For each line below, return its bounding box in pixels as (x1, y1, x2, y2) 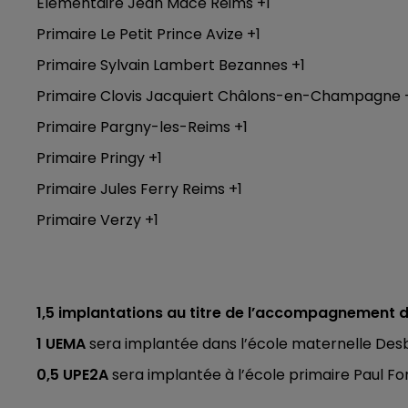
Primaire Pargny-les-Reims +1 (36, 116, 248, 138)
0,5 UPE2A (36, 363, 108, 385)
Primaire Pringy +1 (36, 147, 162, 168)
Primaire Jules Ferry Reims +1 (36, 178, 242, 199)
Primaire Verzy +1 (36, 209, 158, 230)
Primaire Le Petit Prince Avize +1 (36, 23, 260, 45)
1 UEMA (36, 332, 86, 354)
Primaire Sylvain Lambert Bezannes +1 (36, 54, 305, 76)
